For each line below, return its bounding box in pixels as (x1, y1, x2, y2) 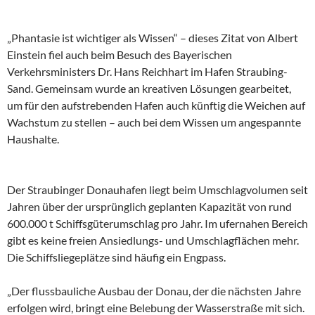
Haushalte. (7, 132, 59, 146)
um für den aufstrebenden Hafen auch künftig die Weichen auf (7, 98, 305, 112)
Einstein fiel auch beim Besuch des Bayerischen (7, 48, 232, 62)
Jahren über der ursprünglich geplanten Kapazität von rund (7, 200, 292, 214)
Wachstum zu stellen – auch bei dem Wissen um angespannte (7, 115, 301, 129)
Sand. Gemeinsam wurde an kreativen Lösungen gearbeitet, (7, 82, 291, 96)
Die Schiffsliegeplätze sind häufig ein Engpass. (7, 250, 226, 264)
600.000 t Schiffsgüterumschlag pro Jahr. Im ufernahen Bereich (7, 217, 308, 231)
